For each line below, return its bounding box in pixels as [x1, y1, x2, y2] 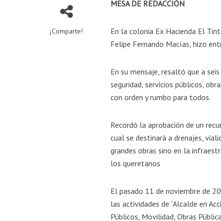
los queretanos [110, 158, 161, 169]
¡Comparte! [50, 27, 83, 36]
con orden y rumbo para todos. [110, 92, 211, 103]
